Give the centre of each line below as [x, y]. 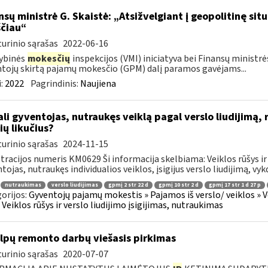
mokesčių [48, 59]
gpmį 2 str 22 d [128, 185]
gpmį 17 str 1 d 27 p [234, 185]
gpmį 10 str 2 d [178, 185]
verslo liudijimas [74, 185]
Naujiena [98, 84]
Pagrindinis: [55, 84]
